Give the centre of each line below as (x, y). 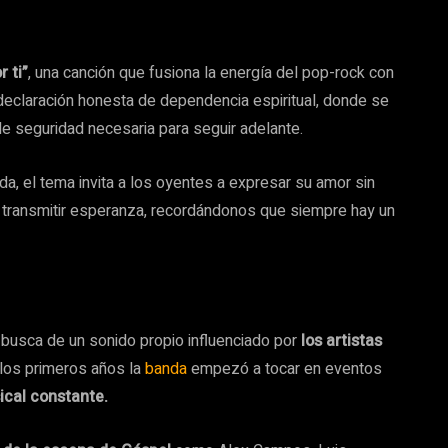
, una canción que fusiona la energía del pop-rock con (211, 72)
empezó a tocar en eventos (284, 368)
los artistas (341, 340)
